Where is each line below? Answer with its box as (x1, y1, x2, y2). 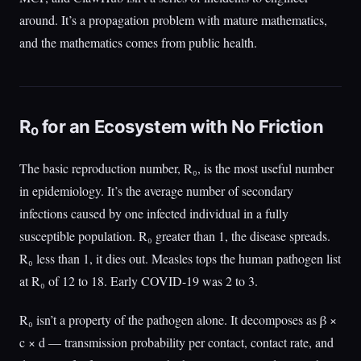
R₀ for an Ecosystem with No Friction (19, 116, 324, 137)
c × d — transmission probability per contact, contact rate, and (19, 334, 334, 351)
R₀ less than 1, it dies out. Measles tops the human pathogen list (19, 250, 341, 267)
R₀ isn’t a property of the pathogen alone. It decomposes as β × (19, 311, 337, 328)
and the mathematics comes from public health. (19, 34, 257, 51)
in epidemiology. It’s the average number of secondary (19, 182, 293, 199)
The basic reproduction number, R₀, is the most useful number (19, 160, 334, 176)
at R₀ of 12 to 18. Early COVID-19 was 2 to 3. (19, 272, 258, 289)
